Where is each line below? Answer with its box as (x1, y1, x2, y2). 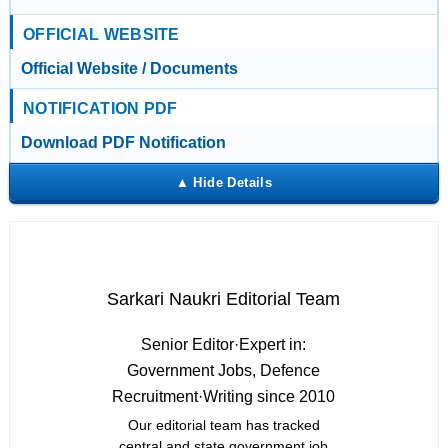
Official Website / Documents (20, 60, 238, 77)
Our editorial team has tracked (127, 417, 320, 433)
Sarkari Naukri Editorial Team (107, 289, 341, 309)
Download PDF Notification (20, 134, 226, 151)
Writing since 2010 (203, 388, 336, 405)
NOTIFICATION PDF (22, 100, 178, 117)
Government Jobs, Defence (127, 362, 321, 379)
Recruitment (112, 388, 199, 405)
